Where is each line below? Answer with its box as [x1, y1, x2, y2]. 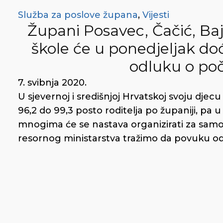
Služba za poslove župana [18, 9, 138, 20]
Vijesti [142, 9, 169, 20]
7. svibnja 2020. [18, 77, 87, 88]
